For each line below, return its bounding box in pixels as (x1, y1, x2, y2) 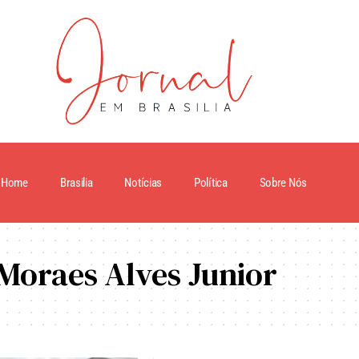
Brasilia (59, 175, 93, 190)
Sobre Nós (259, 175, 307, 190)
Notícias (124, 175, 163, 190)
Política (194, 175, 228, 190)
